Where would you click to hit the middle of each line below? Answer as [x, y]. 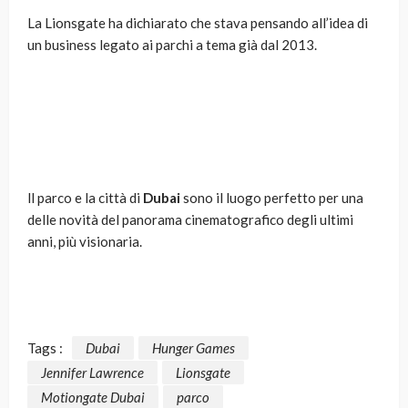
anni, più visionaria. [85, 242]
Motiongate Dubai [93, 398]
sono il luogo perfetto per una [272, 198]
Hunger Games [194, 347]
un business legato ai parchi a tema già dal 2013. [172, 45]
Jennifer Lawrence [92, 372]
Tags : [45, 347]
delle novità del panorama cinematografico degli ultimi [190, 220]
